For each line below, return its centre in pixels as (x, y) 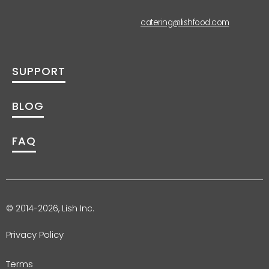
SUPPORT (39, 71)
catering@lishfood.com (185, 23)
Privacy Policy (36, 235)
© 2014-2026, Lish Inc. (50, 209)
